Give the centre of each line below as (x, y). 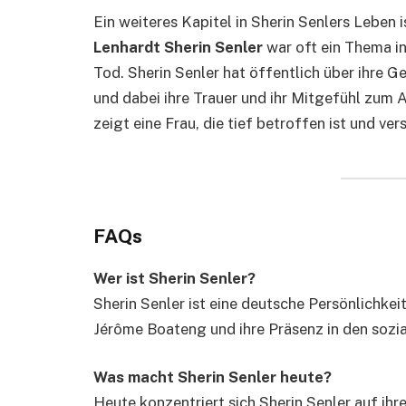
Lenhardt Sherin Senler (178, 47)
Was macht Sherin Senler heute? (213, 377)
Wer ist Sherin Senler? (174, 278)
